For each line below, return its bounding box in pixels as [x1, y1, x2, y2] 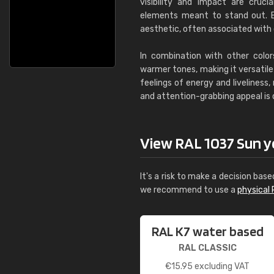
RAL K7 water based [151, 223, 264, 239]
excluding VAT [193, 261, 250, 272]
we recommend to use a [140, 185, 237, 195]
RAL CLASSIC [178, 243, 237, 253]
